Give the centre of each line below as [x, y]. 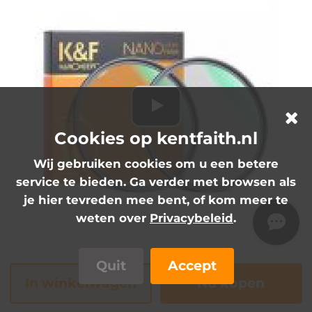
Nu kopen [231, 283]
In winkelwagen [81, 283]
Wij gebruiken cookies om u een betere [156, 164]
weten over [113, 218]
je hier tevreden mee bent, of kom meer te [156, 200]
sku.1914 [156, 257]
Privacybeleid [192, 218]
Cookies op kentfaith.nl [156, 138]
